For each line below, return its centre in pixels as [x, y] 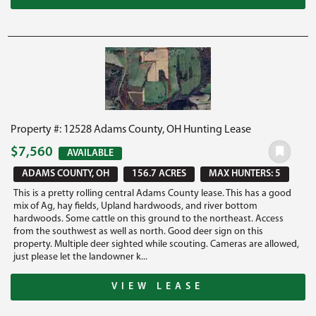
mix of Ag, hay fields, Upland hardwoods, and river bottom [136, 206]
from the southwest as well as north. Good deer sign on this [139, 231]
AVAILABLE [91, 153]
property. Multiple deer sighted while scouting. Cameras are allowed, [157, 244]
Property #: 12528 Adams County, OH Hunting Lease [131, 129]
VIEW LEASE [158, 286]
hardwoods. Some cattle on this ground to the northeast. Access [149, 219]
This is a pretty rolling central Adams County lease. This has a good [153, 193]
